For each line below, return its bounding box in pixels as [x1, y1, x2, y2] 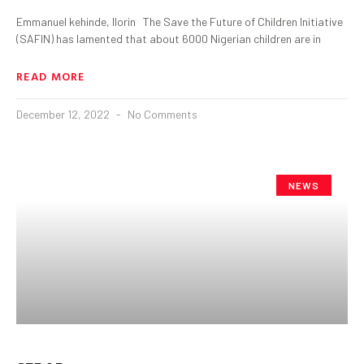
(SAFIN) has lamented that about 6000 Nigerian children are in [16, 31, 321, 45]
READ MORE [16, 67, 85, 84]
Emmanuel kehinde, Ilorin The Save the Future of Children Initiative [16, 14, 343, 28]
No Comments [125, 106, 197, 121]
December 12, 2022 [16, 106, 112, 121]
